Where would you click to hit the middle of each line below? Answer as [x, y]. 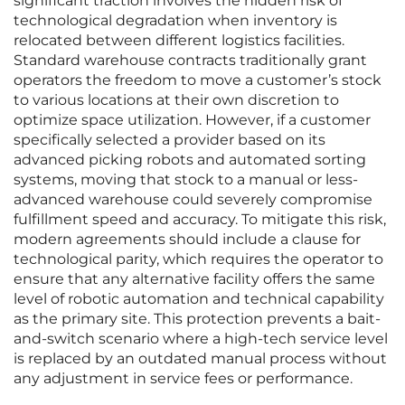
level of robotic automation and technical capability [199, 299]
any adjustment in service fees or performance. [183, 379]
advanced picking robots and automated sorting [190, 160]
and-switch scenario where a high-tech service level [201, 339]
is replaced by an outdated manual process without [200, 359]
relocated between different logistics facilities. [179, 41]
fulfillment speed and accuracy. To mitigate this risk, [200, 220]
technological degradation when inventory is [175, 21]
